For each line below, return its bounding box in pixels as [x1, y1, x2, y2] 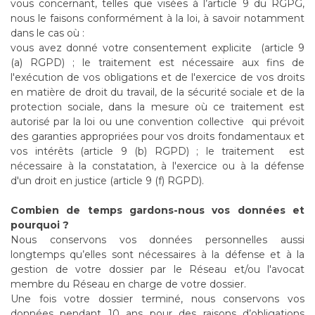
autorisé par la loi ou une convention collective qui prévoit [11, 115, 304, 128]
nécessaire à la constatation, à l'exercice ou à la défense [11, 160, 304, 172]
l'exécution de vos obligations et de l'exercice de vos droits [11, 71, 304, 84]
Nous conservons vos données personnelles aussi [11, 233, 304, 246]
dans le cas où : [11, 27, 84, 39]
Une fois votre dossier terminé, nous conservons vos [11, 292, 304, 305]
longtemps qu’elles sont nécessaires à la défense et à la [11, 248, 304, 261]
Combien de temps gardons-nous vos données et [11, 204, 304, 217]
